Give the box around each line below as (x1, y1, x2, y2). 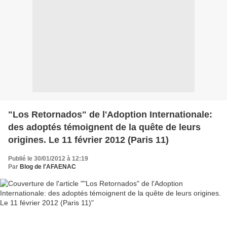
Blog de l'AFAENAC (20, 163, 76, 170)
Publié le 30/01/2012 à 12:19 (8, 155, 88, 162)
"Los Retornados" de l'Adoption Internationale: (8, 109, 212, 120)
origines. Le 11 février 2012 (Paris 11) (8, 135, 169, 145)
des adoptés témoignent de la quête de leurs (8, 122, 201, 132)
